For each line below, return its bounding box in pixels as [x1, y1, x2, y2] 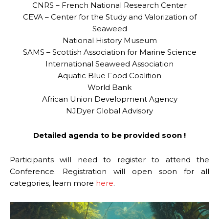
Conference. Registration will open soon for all [10, 166, 209, 176]
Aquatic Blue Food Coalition [58, 70, 161, 80]
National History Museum [62, 35, 157, 45]
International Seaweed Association [45, 59, 174, 68]
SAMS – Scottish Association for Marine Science [22, 47, 197, 57]
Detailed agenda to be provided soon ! [33, 130, 186, 140]
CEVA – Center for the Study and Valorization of [22, 12, 197, 22]
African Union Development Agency [42, 94, 177, 104]
